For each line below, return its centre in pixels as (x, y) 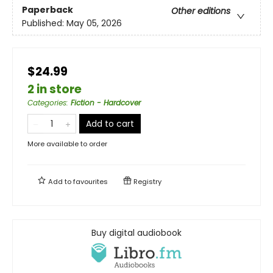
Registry (147, 181)
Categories (47, 102)
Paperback (48, 9)
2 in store (55, 89)
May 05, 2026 (94, 23)
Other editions (201, 11)
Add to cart (110, 123)
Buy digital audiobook (136, 232)
